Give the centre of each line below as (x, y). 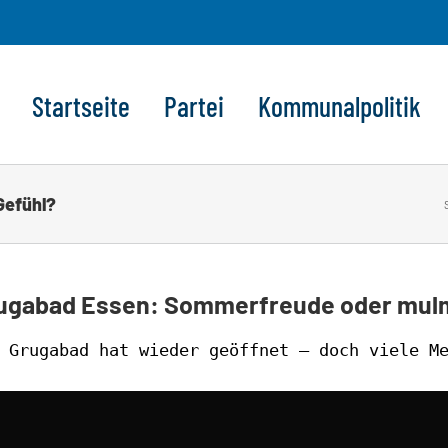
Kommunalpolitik (339, 105)
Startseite (81, 105)
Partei (194, 105)
